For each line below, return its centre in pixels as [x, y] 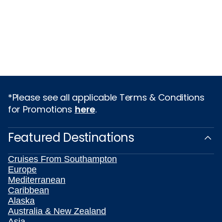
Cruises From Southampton [62, 159]
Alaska [21, 201]
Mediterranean [37, 180]
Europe [22, 169]
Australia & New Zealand [57, 211]
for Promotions [41, 109]
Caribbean [28, 190]
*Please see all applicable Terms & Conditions [106, 97]
